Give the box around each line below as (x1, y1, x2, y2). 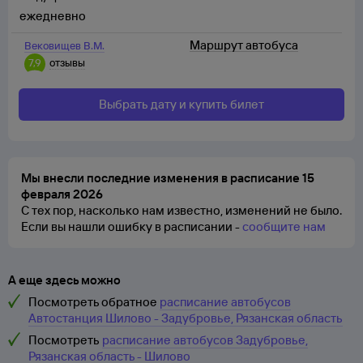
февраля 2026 (21, 186, 103, 202)
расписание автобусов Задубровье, (102, 332, 308, 348)
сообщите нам (242, 219, 326, 234)
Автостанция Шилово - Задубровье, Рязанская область (28, 310, 343, 326)
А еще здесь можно (8, 272, 121, 288)
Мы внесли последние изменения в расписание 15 (21, 170, 314, 186)
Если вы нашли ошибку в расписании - (21, 219, 240, 234)
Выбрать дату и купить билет (99, 96, 264, 112)
